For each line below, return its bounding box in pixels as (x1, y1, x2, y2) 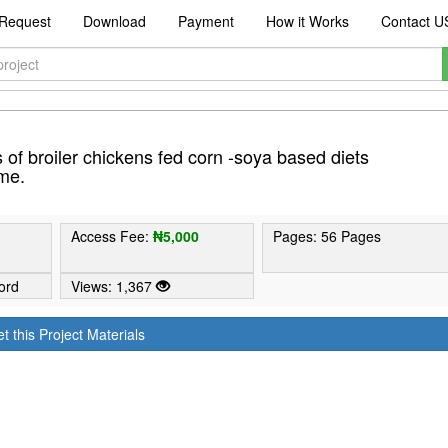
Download (82, 11, 146, 31)
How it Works (265, 11, 349, 31)
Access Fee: (71, 226, 154, 247)
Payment (177, 11, 234, 31)
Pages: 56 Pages (273, 226, 382, 247)
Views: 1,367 (71, 276, 157, 297)
